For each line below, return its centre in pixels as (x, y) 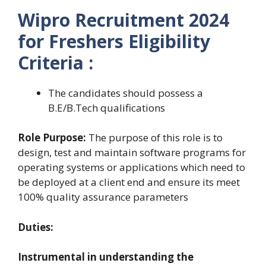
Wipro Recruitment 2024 (123, 20)
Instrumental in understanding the (106, 257)
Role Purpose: (53, 138)
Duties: (36, 227)
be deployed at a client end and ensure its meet (129, 182)
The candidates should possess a (126, 93)
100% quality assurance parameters (103, 197)
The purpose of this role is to (156, 138)
